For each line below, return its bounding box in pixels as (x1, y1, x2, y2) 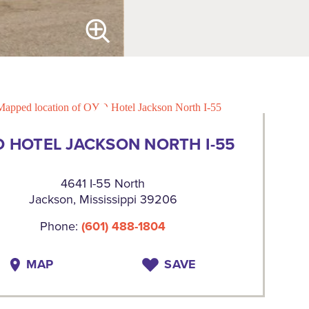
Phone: (40, 217, 82, 235)
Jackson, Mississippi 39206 (28, 190, 177, 208)
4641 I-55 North (61, 174, 146, 192)
